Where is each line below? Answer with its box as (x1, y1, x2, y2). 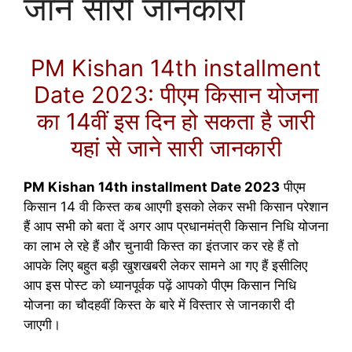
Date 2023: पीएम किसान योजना (33, 81, 319, 108)
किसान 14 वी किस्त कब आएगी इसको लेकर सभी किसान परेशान (24, 199, 328, 214)
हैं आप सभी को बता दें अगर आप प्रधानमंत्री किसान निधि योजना (24, 218, 328, 234)
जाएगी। (24, 317, 60, 332)
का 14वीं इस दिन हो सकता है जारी (37, 108, 315, 135)
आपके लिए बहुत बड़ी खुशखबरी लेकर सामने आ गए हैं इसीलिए (24, 258, 307, 273)
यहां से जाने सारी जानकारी (70, 134, 282, 162)
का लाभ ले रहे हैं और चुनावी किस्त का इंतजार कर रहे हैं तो (24, 238, 299, 254)
